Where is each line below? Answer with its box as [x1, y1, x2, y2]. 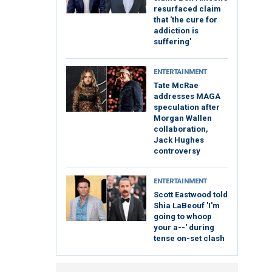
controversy [154, 146, 200, 156]
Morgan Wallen [154, 114, 212, 123]
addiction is [154, 26, 199, 36]
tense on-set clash [154, 234, 225, 243]
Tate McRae [154, 81, 199, 90]
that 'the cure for [154, 15, 217, 25]
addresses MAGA [154, 92, 220, 101]
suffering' [154, 37, 191, 47]
